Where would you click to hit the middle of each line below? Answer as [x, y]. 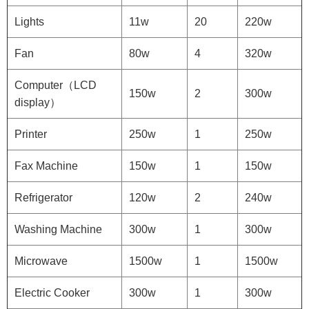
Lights [29, 22]
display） [38, 103]
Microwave [41, 261]
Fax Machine [46, 166]
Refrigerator [43, 198]
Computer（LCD [56, 86]
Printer [31, 134]
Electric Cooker [52, 293]
